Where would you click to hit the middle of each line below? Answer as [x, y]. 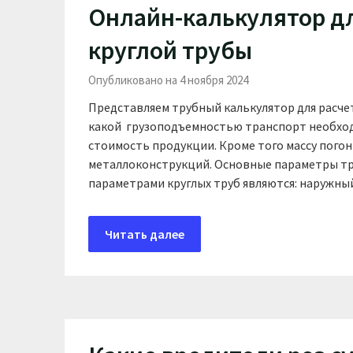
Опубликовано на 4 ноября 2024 [168, 80]
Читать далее [145, 234]
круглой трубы [170, 50]
